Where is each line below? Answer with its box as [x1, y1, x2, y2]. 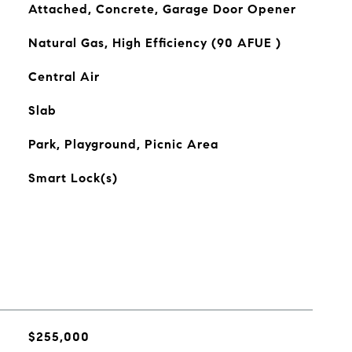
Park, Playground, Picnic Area [27, 137, 218, 152]
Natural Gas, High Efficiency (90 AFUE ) [27, 35, 281, 50]
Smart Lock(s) [27, 170, 118, 185]
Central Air [27, 69, 100, 84]
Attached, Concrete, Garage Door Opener [27, 2, 296, 16]
